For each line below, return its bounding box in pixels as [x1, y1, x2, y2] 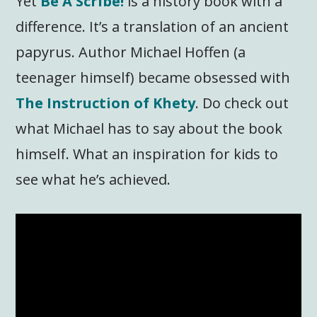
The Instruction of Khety [16, 93, 196, 113]
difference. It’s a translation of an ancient [16, 17, 289, 37]
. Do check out [195, 93, 289, 113]
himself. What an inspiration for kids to [16, 144, 279, 164]
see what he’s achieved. [16, 170, 171, 190]
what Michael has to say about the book [16, 119, 283, 139]
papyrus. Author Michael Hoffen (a [16, 42, 246, 62]
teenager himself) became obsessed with [16, 68, 291, 88]
